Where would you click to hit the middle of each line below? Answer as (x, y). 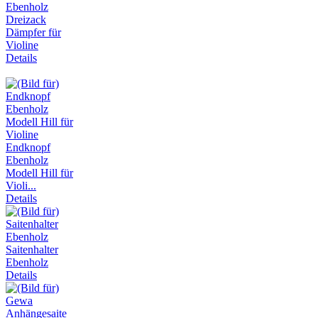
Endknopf (28, 148)
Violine (22, 45)
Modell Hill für (39, 173)
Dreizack (26, 20)
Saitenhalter (32, 250)
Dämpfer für (33, 33)
